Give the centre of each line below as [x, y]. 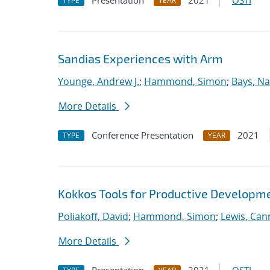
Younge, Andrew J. [99, 81]
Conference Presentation [143, 135]
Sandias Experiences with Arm [140, 58]
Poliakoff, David [93, 216]
